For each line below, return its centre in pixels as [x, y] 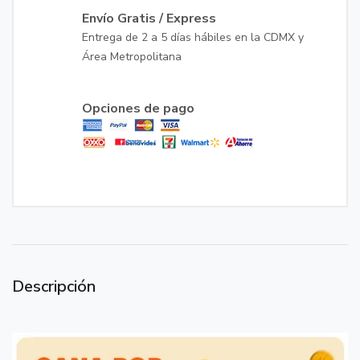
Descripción [54, 286]
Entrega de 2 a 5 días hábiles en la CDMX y [193, 37]
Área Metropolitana [132, 57]
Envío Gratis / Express [149, 18]
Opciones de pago [138, 108]
